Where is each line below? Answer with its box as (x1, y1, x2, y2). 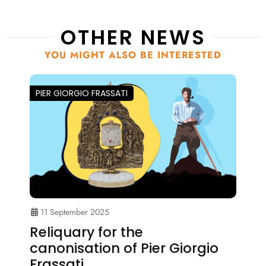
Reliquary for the (30, 222, 143, 242)
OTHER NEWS (60, 23, 206, 52)
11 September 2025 (38, 205, 109, 218)
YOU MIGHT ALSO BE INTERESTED (45, 47, 221, 62)
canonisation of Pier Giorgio (30, 238, 218, 258)
